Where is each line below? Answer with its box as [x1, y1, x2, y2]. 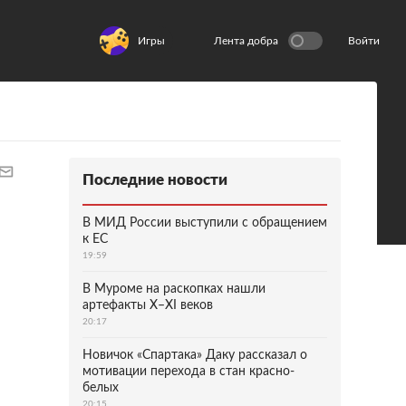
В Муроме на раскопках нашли [82, 283, 266, 295]
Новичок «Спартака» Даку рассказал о [82, 349, 307, 362]
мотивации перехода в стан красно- [82, 365, 295, 378]
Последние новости [82, 172, 227, 188]
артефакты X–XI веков [82, 299, 213, 312]
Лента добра [214, 35, 278, 46]
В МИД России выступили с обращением [82, 217, 327, 229]
